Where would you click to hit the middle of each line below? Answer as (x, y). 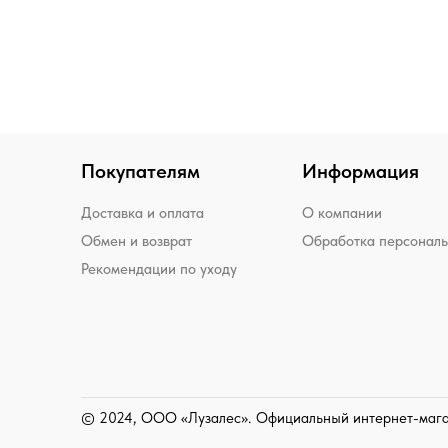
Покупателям (140, 170)
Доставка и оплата (142, 212)
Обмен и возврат (136, 240)
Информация (360, 170)
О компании (342, 212)
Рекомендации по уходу (159, 268)
